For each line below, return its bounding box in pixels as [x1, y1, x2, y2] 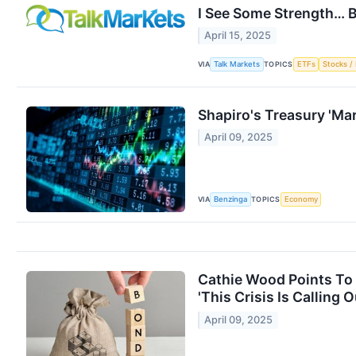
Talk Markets [214, 60, 261, 69]
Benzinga [214, 195, 248, 204]
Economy [284, 195, 318, 204]
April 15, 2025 [204, 29, 272, 42]
